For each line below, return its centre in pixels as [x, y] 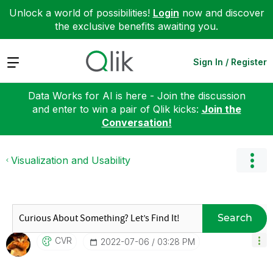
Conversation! [136, 122]
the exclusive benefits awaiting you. [136, 26]
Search [235, 218]
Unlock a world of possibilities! [81, 13]
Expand [23, 61]
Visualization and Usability [71, 160]
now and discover [222, 13]
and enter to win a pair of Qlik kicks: [117, 109]
